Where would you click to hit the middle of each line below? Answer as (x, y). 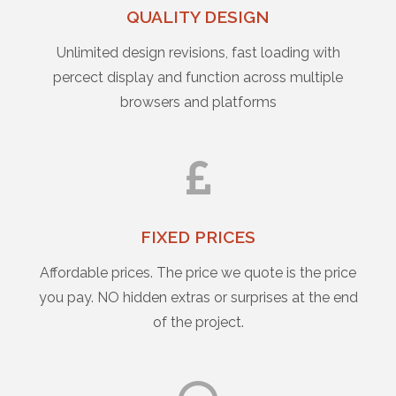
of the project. (198, 322)
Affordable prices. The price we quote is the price (198, 273)
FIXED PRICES (198, 237)
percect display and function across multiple (198, 77)
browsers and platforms (198, 102)
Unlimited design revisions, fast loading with (198, 53)
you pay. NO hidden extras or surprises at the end (198, 297)
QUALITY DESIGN (198, 17)
